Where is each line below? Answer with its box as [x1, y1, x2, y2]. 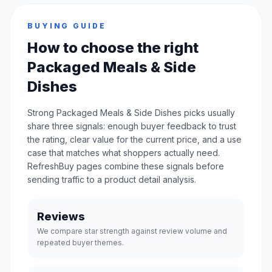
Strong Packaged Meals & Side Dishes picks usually [27, 107, 235, 118]
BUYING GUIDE [27, 21, 106, 30]
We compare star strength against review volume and [37, 226, 227, 236]
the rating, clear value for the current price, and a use [27, 134, 242, 144]
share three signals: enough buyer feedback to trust [27, 121, 236, 131]
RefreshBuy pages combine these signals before [27, 161, 224, 171]
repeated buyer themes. [37, 238, 124, 247]
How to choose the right [27, 39, 199, 56]
